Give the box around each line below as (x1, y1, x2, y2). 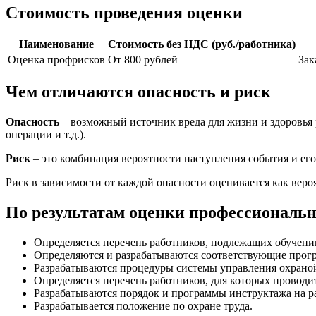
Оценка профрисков (8, 54, 105, 66)
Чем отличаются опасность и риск (6, 83, 271, 102)
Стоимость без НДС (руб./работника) (108, 38, 296, 51)
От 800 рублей (108, 54, 178, 66)
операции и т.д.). (6, 128, 86, 141)
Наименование (19, 38, 94, 51)
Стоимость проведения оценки (6, 3, 243, 22)
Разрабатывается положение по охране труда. (34, 300, 253, 312)
